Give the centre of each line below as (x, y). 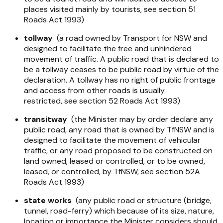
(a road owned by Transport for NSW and (130, 38)
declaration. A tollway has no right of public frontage (120, 80)
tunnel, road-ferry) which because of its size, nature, (119, 211)
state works (48, 200)
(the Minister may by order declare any (140, 119)
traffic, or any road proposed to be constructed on (118, 150)
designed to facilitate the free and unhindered (108, 48)
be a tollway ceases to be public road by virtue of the (121, 69)
